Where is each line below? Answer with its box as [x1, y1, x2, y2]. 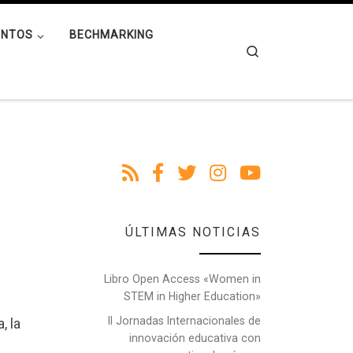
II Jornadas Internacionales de [108, 314, 261, 327]
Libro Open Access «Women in [104, 272, 261, 285]
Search [260, 43, 296, 58]
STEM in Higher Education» [124, 289, 261, 303]
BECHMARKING [69, 28, 154, 42]
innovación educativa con [129, 331, 261, 344]
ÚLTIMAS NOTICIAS [125, 224, 261, 240]
